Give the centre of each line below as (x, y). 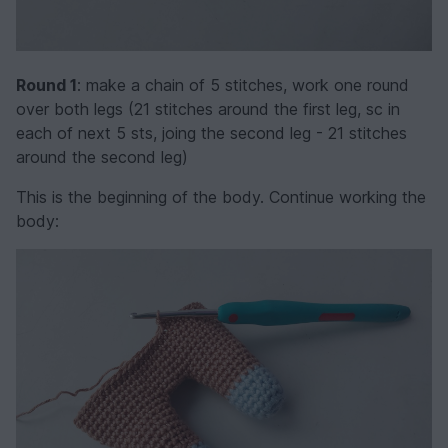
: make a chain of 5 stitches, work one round (243, 84)
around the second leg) (102, 156)
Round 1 (46, 84)
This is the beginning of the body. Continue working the (221, 196)
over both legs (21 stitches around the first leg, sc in (208, 108)
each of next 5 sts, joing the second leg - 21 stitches (211, 132)
